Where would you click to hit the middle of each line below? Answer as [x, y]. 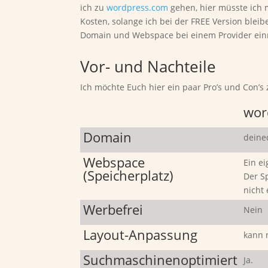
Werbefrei [113, 209]
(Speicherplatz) [129, 175]
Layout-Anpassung [141, 234]
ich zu [94, 7]
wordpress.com [138, 7]
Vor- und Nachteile [148, 66]
